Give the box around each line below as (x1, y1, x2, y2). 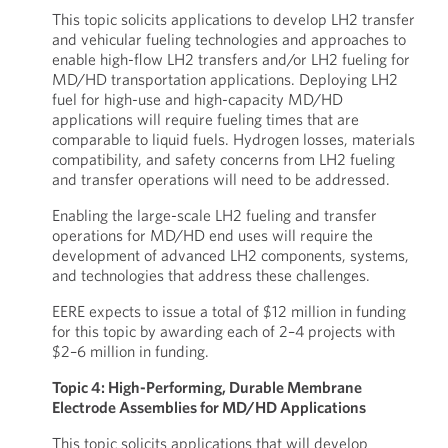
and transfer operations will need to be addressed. (51, 169, 390, 189)
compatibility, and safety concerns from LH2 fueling (51, 149, 395, 169)
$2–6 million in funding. (51, 341, 209, 361)
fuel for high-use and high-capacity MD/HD (51, 89, 343, 109)
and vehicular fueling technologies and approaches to (51, 29, 406, 49)
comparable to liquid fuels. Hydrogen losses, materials (51, 129, 415, 149)
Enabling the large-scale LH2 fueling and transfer (51, 205, 377, 225)
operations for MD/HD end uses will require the (51, 225, 373, 245)
